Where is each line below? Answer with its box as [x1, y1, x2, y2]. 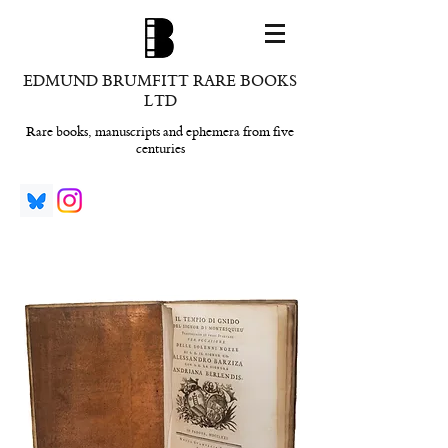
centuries [135, 140, 185, 157]
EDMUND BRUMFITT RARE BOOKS [23, 72, 297, 91]
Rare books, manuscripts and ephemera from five [26, 123, 294, 140]
